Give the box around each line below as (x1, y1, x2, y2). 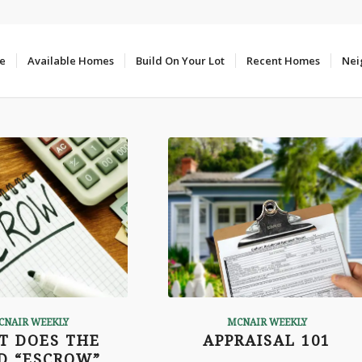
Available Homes (27, 53, 114, 68)
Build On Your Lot (136, 53, 225, 68)
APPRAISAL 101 (203, 331, 331, 349)
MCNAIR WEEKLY (226, 316, 307, 328)
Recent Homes (246, 53, 320, 68)
